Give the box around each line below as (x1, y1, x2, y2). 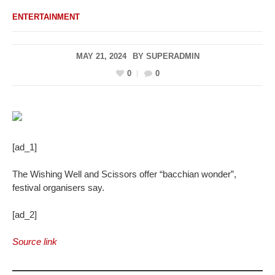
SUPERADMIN (145, 51, 199, 61)
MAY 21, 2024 (76, 51, 126, 61)
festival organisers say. (12, 182, 104, 193)
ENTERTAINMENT (12, 12, 80, 21)
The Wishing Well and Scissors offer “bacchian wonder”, (12, 169, 236, 180)
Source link (12, 236, 57, 247)
